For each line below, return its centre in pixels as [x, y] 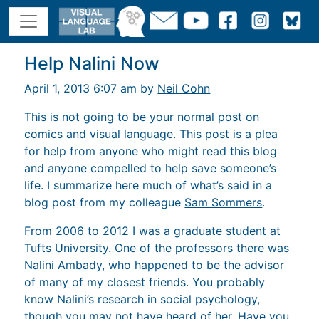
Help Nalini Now [92, 63]
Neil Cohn [184, 88]
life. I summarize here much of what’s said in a [148, 185]
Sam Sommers [224, 202]
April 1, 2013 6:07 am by [91, 88]
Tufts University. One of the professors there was [157, 247]
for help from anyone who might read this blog [151, 151]
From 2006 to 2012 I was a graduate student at [153, 230]
